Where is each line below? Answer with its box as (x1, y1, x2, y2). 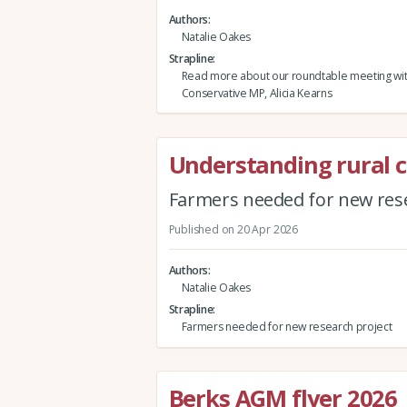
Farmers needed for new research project (181, 318, 392, 334)
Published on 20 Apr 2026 (168, 221, 298, 237)
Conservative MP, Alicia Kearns (181, 84, 333, 101)
